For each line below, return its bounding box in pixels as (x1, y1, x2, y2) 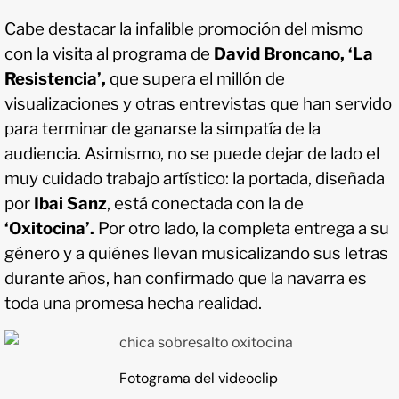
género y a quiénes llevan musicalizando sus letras (4, 243, 388, 265)
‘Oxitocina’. (4, 218, 94, 240)
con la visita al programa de (4, 44, 214, 65)
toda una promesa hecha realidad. (4, 293, 262, 314)
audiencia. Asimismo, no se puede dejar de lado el (4, 143, 379, 165)
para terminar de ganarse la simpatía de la (4, 118, 321, 140)
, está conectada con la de (107, 193, 304, 215)
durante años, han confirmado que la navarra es (4, 268, 367, 289)
